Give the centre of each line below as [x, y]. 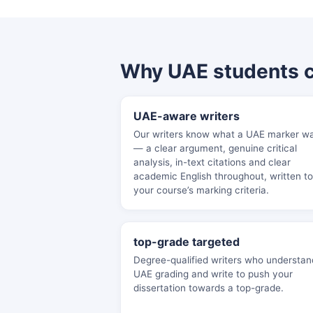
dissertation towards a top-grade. [209, 288]
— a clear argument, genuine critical [215, 148]
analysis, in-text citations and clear [212, 162]
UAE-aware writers [187, 116]
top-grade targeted [187, 242]
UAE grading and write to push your [213, 274]
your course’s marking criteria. [201, 190]
